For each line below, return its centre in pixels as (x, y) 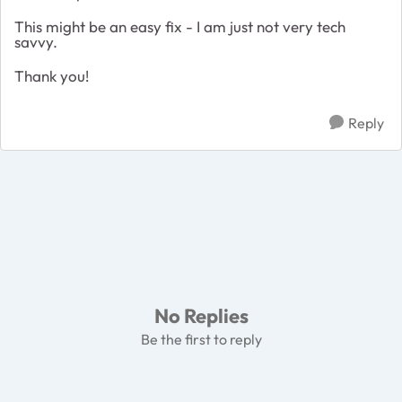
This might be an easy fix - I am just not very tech (180, 26)
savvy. (36, 41)
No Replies (201, 315)
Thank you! (52, 75)
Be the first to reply (201, 339)
